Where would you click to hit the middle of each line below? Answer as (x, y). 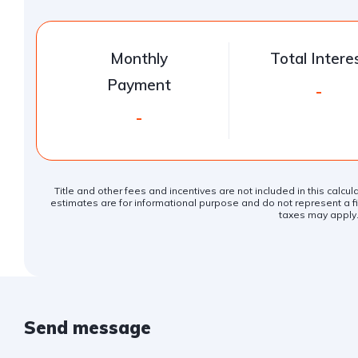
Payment (139, 85)
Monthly (139, 59)
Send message (88, 328)
